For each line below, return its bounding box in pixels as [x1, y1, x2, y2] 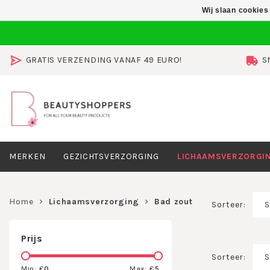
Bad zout [154, 196, 193, 207]
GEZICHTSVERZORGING [63, 151, 159, 162]
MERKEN [9, 151, 46, 162]
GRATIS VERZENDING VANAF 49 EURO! [25, 55, 183, 65]
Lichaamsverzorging [48, 196, 140, 207]
